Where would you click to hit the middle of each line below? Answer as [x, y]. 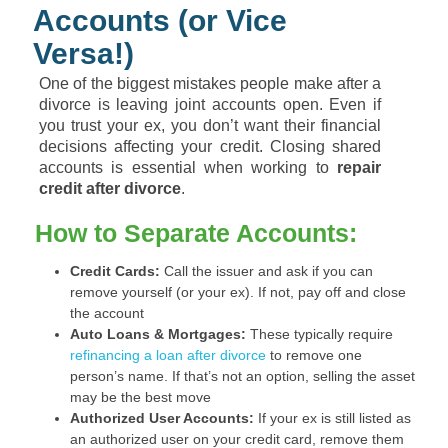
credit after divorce [110, 188]
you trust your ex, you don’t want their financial [210, 125]
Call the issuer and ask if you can [266, 271]
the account [107, 313]
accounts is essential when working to [188, 167]
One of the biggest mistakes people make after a [210, 83]
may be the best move [140, 397]
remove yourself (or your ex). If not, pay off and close [238, 292]
